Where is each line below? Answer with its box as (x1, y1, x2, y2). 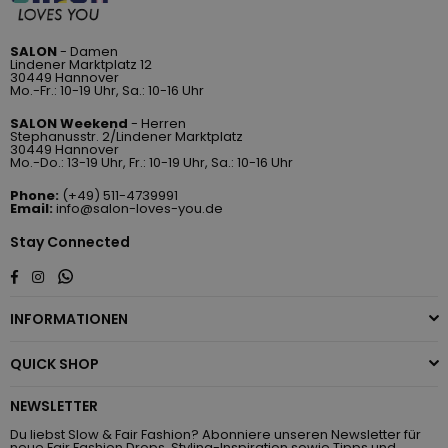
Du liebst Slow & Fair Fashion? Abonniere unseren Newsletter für (10, 424, 421, 444)
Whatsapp (72, 264, 140, 284)
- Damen (60, 41, 118, 61)
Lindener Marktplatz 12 (10, 54, 152, 74)
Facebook (17, 265, 83, 285)
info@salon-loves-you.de (56, 198, 223, 218)
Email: (10, 198, 53, 218)
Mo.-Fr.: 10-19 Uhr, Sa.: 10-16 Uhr (10, 80, 204, 100)
